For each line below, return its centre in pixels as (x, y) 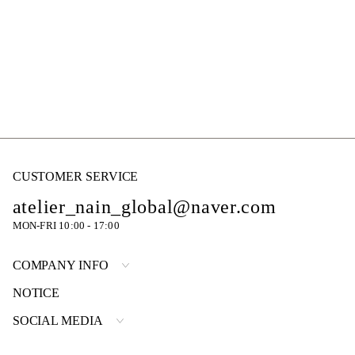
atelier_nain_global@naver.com (144, 206)
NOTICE (36, 292)
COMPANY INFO (60, 265)
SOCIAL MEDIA (57, 320)
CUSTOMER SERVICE (75, 176)
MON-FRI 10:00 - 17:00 (66, 225)
